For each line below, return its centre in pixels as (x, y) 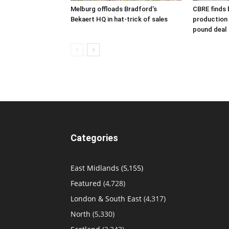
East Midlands (95, 168)
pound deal (210, 29)
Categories (94, 138)
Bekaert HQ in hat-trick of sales (119, 19)
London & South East (106, 199)
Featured (86, 183)
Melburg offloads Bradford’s (114, 9)
